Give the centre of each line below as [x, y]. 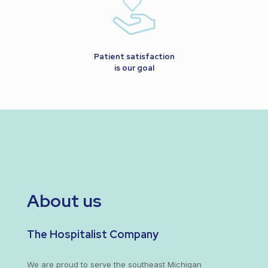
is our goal [134, 68]
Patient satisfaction [134, 57]
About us [64, 201]
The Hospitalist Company [92, 234]
